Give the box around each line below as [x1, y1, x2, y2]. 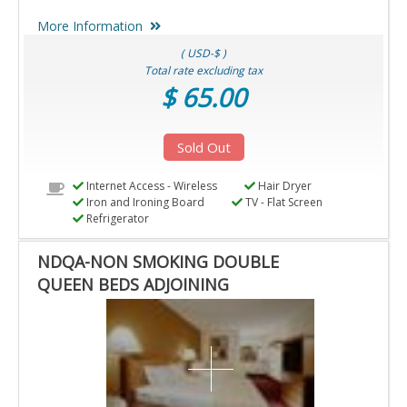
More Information [37, 17, 143, 35]
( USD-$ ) [181, 45, 226, 62]
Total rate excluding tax [144, 63, 263, 79]
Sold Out [176, 138, 231, 157]
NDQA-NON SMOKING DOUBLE [37, 251, 279, 273]
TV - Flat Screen [242, 194, 323, 211]
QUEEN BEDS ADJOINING [37, 273, 229, 296]
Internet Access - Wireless [83, 178, 217, 194]
